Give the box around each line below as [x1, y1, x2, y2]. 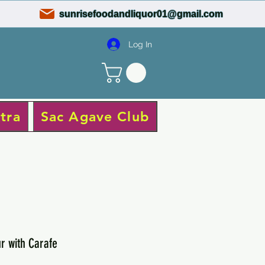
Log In [128, 39, 153, 49]
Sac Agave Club [40, 108, 149, 125]
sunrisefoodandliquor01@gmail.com [59, 8, 224, 19]
